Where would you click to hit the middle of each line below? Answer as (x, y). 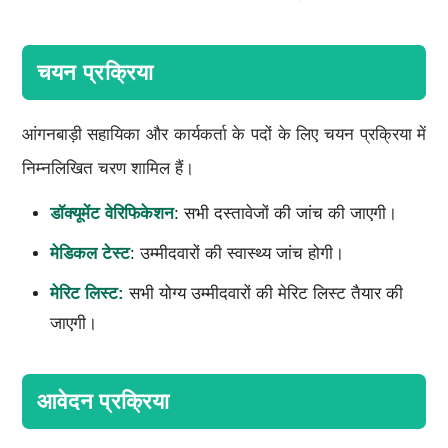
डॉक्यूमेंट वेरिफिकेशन (111, 213)
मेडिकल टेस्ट (89, 253)
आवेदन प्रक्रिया (103, 401)
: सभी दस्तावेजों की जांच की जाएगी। (285, 213)
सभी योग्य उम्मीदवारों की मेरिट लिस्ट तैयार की (263, 293)
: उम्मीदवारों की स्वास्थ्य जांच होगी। (236, 253)
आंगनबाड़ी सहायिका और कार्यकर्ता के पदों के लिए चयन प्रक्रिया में (224, 134)
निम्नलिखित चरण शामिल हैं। (107, 168)
